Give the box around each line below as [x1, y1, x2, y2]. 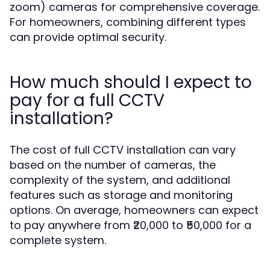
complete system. [10, 233, 106, 248]
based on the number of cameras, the [10, 157, 216, 172]
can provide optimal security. [10, 30, 166, 45]
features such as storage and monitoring [10, 187, 233, 202]
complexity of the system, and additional [10, 172, 230, 187]
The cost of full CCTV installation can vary [10, 142, 236, 157]
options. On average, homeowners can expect [10, 202, 259, 218]
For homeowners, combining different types [10, 14, 246, 30]
